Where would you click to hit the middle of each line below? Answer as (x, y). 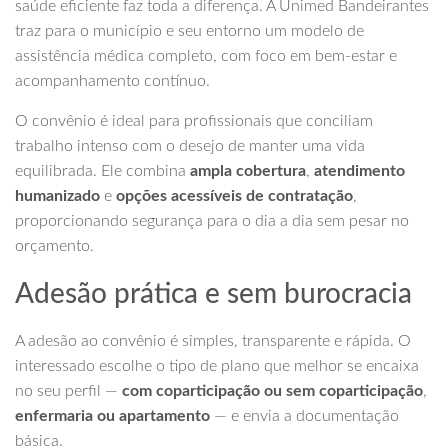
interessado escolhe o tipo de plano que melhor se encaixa (217, 366)
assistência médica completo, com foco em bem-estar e (206, 56)
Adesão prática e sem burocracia (213, 294)
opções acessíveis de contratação (234, 196)
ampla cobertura (248, 171)
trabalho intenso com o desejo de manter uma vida (190, 146)
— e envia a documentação (304, 416)
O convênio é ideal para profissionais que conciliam (194, 121)
